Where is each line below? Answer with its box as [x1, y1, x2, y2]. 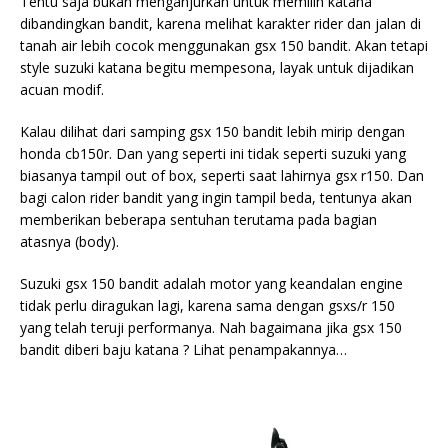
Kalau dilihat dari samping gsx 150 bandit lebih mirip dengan [20, 122, 405, 142]
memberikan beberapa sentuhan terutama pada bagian [20, 210, 377, 230]
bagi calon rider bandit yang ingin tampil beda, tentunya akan [20, 188, 412, 208]
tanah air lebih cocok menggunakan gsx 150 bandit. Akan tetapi [20, 36, 428, 56]
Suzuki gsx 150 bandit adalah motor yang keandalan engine [20, 274, 403, 294]
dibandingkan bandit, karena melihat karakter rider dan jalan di [20, 14, 421, 34]
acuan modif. [20, 80, 104, 100]
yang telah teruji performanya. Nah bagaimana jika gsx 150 [20, 318, 402, 338]
